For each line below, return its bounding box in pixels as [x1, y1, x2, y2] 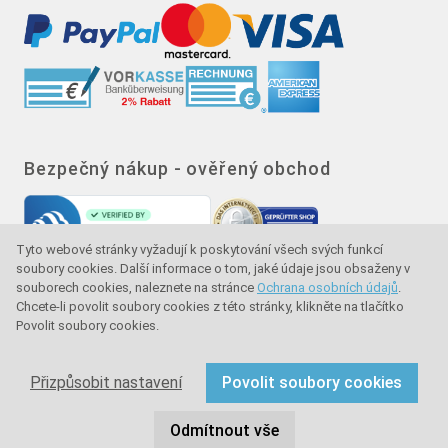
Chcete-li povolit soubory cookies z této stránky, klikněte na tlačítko [16, 299, 404, 315]
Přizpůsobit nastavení [30, 373, 182, 392]
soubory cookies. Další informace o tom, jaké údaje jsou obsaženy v [16, 261, 410, 277]
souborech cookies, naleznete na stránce [16, 280, 257, 296]
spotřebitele [24, 349, 112, 369]
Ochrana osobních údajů [257, 280, 398, 296]
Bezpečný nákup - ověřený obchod [24, 158, 331, 180]
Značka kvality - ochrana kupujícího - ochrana [24, 325, 337, 345]
